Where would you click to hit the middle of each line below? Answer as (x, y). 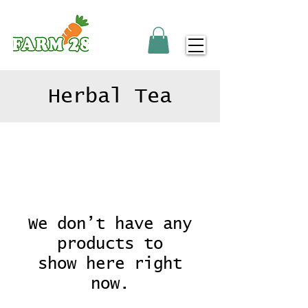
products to (110, 244)
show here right (110, 264)
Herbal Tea (110, 97)
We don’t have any (110, 224)
